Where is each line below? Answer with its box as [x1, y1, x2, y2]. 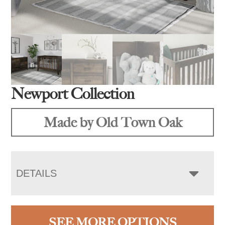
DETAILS [16, 167, 57, 179]
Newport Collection [11, 84, 135, 103]
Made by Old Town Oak [43, 114, 182, 131]
